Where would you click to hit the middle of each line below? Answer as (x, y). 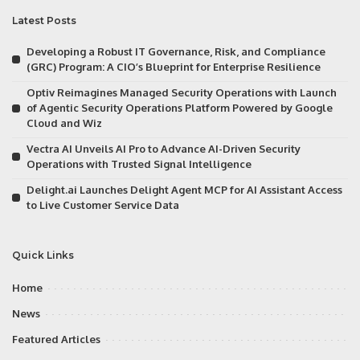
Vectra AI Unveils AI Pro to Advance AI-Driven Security (164, 148)
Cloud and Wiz (64, 123)
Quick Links (43, 255)
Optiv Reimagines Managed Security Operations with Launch (182, 92)
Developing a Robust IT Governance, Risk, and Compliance (176, 51)
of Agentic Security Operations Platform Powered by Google (180, 107)
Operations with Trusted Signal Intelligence (139, 164)
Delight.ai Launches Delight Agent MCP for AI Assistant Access (184, 189)
